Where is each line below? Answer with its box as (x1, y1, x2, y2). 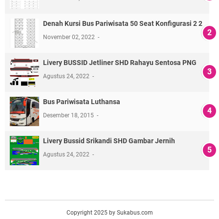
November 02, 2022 (43, 34, 96, 41)
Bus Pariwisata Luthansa (43, 98, 120, 106)
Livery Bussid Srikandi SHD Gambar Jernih (43, 137, 175, 145)
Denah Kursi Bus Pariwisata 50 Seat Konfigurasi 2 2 (43, 20, 202, 28)
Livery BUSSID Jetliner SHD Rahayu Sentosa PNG (43, 59, 197, 67)
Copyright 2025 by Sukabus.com (66, 209, 153, 217)
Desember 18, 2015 (43, 112, 95, 119)
